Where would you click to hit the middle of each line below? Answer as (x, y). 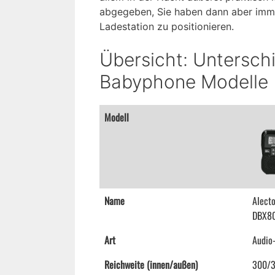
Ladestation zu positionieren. (167, 27)
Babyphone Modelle (184, 82)
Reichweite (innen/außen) (151, 265)
